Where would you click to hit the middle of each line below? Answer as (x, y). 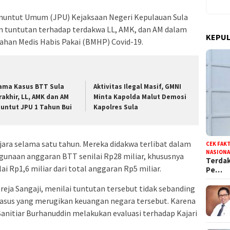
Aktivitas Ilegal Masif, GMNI (138, 87)
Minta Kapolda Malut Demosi (140, 97)
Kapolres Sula (116, 107)
